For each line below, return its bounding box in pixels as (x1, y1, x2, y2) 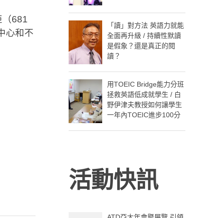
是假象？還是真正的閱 (107, 41, 176, 50)
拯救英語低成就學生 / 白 (107, 90, 182, 98)
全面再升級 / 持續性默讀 (107, 31, 182, 39)
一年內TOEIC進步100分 (107, 110, 181, 119)
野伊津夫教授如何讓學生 (107, 100, 182, 109)
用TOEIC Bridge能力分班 (107, 80, 184, 88)
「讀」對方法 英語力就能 (107, 21, 184, 29)
